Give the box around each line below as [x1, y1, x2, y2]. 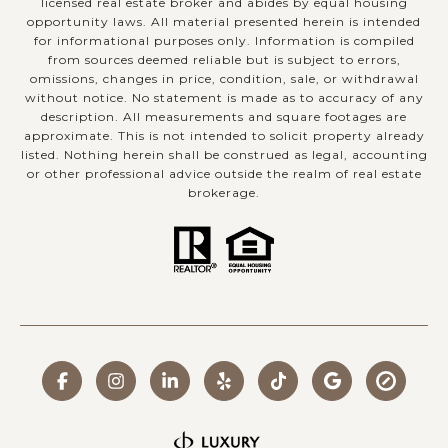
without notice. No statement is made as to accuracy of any [24, 89, 424, 105]
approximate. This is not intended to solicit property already [23, 127, 425, 143]
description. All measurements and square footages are [41, 108, 407, 124]
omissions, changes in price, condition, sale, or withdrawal [29, 70, 419, 86]
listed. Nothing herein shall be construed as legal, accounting [20, 146, 428, 162]
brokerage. [188, 184, 260, 200]
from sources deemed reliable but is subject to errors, [47, 51, 401, 67]
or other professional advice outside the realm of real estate [26, 165, 422, 181]
